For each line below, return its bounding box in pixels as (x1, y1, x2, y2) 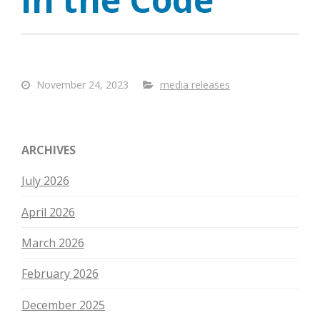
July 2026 (21, 173, 69, 189)
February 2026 (21, 266, 99, 282)
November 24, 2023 (34, 78, 129, 92)
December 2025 (21, 296, 105, 313)
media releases (160, 78, 230, 92)
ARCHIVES (21, 142, 76, 159)
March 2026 (21, 234, 84, 251)
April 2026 (21, 204, 75, 220)
